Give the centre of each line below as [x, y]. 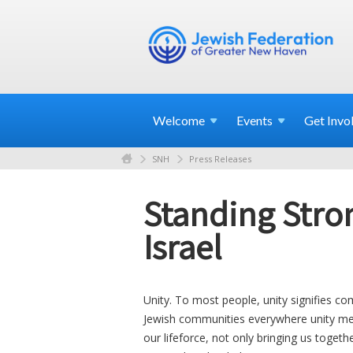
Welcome [179, 120]
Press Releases [220, 158]
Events [255, 120]
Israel [183, 246]
